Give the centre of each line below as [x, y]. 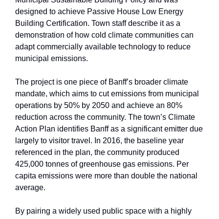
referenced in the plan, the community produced [97, 153]
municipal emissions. [52, 59]
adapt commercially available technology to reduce [103, 47]
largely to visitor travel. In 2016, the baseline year [99, 141]
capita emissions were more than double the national [106, 176]
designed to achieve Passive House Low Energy [99, 12]
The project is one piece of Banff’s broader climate [102, 82]
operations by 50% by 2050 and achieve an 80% [99, 106]
